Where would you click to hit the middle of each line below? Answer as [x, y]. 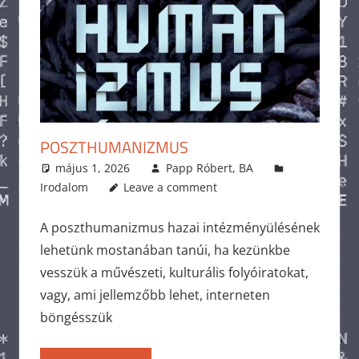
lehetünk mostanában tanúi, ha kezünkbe [165, 250]
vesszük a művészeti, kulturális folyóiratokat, [174, 272]
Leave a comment [171, 187]
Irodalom [64, 187]
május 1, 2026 [93, 167]
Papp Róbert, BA [209, 167]
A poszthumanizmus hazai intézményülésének [179, 227]
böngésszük [76, 317]
